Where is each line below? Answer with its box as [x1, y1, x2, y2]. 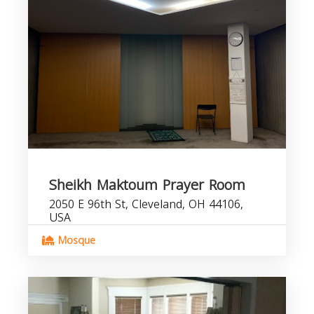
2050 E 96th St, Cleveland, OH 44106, [49, 193, 243, 215]
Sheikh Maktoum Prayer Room [49, 172, 245, 198]
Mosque [55, 231, 95, 250]
